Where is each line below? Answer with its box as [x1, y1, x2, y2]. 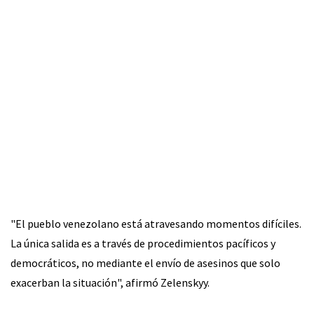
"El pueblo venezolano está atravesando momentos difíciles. [11, 216, 301, 231]
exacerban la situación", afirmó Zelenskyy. [11, 275, 210, 289]
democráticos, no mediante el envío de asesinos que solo [11, 255, 280, 270]
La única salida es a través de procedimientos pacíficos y [11, 235, 275, 250]
